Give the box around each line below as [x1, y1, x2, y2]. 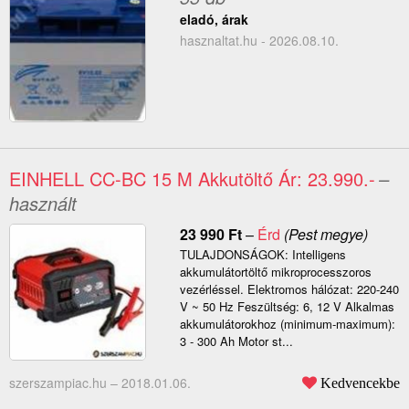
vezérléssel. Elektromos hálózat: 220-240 [179, 280, 399, 299]
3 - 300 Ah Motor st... [179, 332, 293, 351]
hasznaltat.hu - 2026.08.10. [179, 31, 339, 50]
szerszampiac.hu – [9, 373, 121, 393]
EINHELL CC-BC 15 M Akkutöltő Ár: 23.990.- [9, 165, 375, 193]
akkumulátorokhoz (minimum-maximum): [179, 315, 395, 333]
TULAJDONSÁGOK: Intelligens [179, 246, 346, 264]
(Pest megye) [279, 224, 368, 246]
